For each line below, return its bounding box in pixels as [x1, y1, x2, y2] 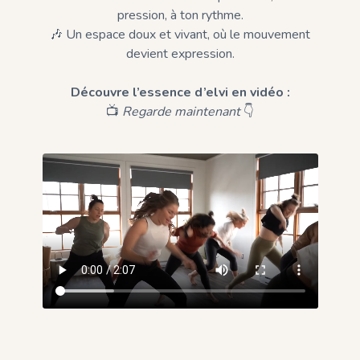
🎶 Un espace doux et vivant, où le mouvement [50, 26, 310, 43]
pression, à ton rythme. [117, 6, 243, 24]
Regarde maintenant [122, 103, 240, 121]
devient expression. [125, 45, 235, 63]
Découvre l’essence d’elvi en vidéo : [70, 84, 290, 101]
